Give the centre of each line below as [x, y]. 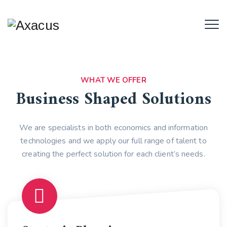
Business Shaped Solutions [113, 100]
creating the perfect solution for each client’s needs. [113, 154]
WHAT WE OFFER [113, 80]
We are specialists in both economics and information [113, 128]
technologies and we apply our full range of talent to [113, 141]
